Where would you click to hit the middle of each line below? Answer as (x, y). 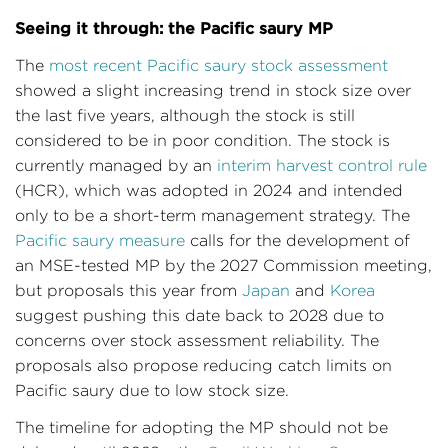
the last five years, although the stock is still (185, 115)
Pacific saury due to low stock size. (152, 390)
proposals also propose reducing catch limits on (203, 365)
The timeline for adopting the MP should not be (201, 427)
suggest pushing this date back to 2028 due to (199, 315)
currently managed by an (116, 165)
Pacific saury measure (100, 240)
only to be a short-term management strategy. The (212, 215)
